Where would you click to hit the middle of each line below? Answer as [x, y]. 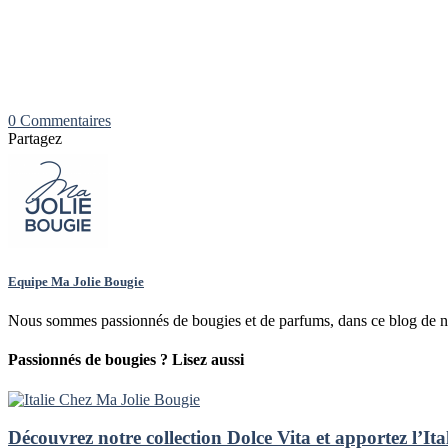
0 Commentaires [59, 120]
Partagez [35, 138]
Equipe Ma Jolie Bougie [76, 281]
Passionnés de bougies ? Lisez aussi [126, 360]
